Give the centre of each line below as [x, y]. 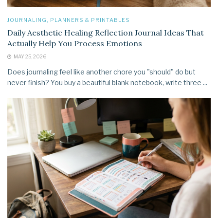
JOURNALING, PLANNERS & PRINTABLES [69, 20]
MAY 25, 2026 [29, 56]
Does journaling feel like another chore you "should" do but [101, 72]
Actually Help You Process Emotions [75, 43]
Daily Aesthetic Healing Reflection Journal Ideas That [106, 32]
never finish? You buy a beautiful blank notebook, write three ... [107, 82]
